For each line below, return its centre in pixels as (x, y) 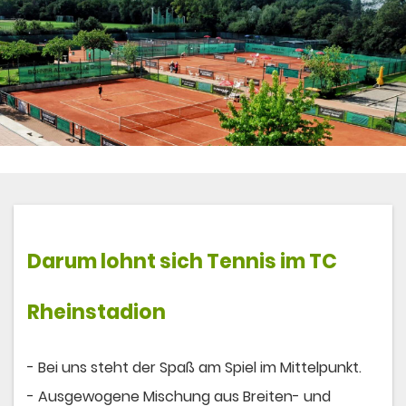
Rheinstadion (97, 313)
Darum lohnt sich (117, 262)
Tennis (242, 262)
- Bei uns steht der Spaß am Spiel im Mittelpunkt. (194, 368)
